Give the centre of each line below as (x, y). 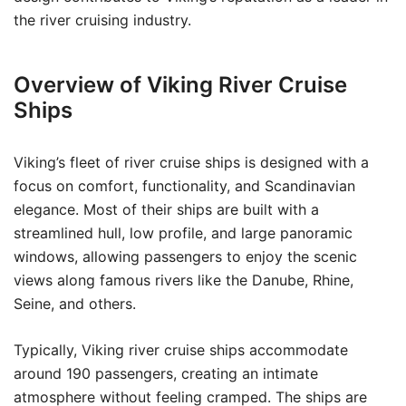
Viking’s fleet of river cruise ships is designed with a (191, 162)
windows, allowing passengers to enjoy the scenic (185, 256)
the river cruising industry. (102, 20)
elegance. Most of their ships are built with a (166, 209)
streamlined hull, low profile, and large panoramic (183, 233)
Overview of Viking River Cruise (180, 85)
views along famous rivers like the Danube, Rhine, (184, 280)
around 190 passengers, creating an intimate (166, 373)
